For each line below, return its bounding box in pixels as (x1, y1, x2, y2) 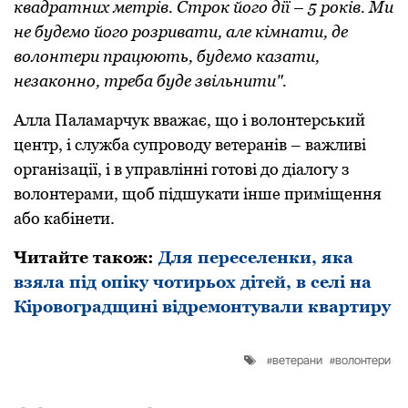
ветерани (272, 352, 322, 367)
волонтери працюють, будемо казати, (14, 46, 320, 66)
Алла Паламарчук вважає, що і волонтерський (14, 109, 365, 129)
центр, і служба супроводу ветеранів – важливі (14, 134, 366, 154)
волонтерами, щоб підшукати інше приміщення (14, 183, 382, 203)
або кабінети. (14, 208, 115, 228)
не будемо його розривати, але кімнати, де (14, 21, 348, 41)
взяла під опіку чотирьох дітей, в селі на (14, 271, 372, 291)
